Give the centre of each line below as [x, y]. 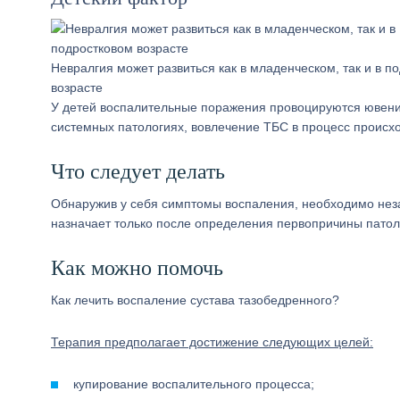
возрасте [77, 87]
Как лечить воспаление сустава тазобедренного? [195, 300]
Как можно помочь [137, 268]
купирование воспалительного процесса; [194, 384]
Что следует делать [138, 171]
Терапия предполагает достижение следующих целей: [212, 342]
